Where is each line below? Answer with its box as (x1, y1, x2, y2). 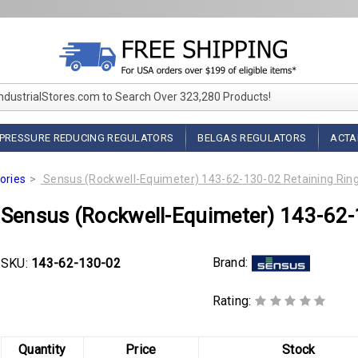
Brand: (212, 254, 252, 270)
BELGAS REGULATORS (197, 132, 307, 144)
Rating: (212, 293, 255, 309)
